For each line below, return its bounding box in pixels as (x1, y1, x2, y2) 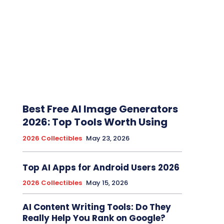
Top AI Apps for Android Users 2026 (22, 161, 179, 174)
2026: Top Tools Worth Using (22, 115, 167, 129)
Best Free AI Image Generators (22, 102, 178, 116)
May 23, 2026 (85, 133, 129, 143)
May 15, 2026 (85, 178, 128, 188)
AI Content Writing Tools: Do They (22, 201, 171, 213)
